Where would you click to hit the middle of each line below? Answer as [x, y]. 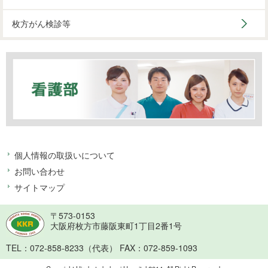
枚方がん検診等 [41, 23]
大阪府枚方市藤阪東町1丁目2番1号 [116, 226]
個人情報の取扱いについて [65, 155]
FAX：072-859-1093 [159, 248]
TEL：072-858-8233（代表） [62, 248]
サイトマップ [39, 188]
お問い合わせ [39, 171]
